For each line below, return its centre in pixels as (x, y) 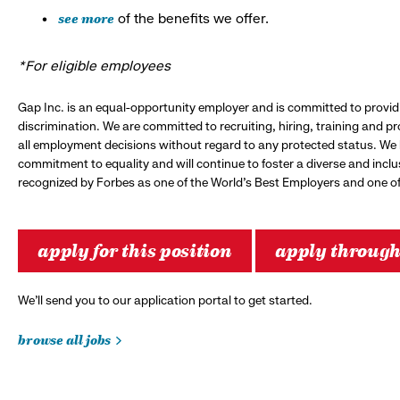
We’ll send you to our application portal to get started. (165, 300)
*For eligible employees (94, 65)
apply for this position (135, 249)
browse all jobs (64, 338)
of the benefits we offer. (192, 18)
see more (86, 17)
